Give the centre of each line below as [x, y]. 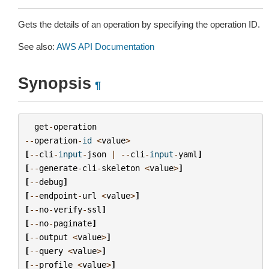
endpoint [58, 195]
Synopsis [55, 83]
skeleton [120, 168]
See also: [37, 47]
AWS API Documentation [105, 47]
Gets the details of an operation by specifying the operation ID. [139, 24]
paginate [72, 223]
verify [68, 209]
